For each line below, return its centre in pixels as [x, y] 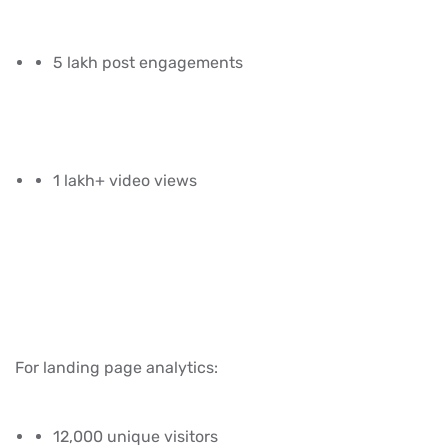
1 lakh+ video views [125, 180]
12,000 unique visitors [135, 436]
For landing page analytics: [116, 367]
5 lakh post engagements [148, 62]
